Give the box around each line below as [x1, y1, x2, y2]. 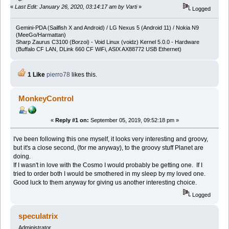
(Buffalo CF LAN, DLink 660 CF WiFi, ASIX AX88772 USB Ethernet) [15, 45, 181, 52]
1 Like [26, 71, 45, 78]
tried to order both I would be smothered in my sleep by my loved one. [13, 170, 209, 177]
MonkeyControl [18, 94, 74, 103]
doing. [13, 152, 34, 160]
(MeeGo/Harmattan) [15, 31, 66, 38]
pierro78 [46, 71, 70, 78]
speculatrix [18, 211, 58, 220]
